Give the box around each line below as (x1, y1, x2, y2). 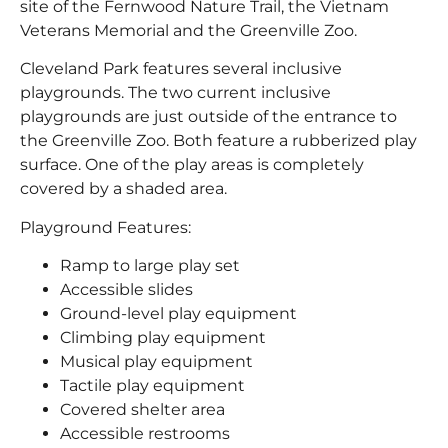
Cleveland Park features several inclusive (20, 59, 342, 79)
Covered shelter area (60, 400, 225, 420)
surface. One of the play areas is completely (20, 155, 364, 175)
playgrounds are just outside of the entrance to (20, 107, 397, 127)
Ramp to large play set (60, 256, 240, 276)
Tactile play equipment (60, 376, 245, 396)
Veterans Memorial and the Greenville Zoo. (20, 20, 357, 40)
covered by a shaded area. (20, 179, 227, 199)
